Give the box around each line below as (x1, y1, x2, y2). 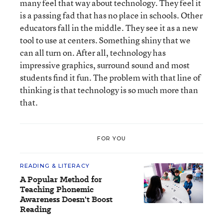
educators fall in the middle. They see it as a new (20, 22, 198, 33)
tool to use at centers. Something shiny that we (20, 34, 191, 46)
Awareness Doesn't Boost (20, 194, 112, 205)
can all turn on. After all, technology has (20, 47, 166, 58)
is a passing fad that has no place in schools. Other (20, 9, 203, 21)
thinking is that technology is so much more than (20, 84, 198, 96)
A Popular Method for (20, 174, 102, 185)
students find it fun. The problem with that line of (20, 72, 201, 83)
